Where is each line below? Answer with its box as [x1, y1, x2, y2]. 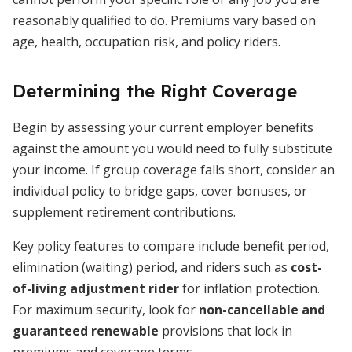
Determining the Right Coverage [13, 80, 297, 102]
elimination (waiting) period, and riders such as [13, 258, 291, 276]
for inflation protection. [179, 280, 320, 297]
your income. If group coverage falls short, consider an [13, 161, 335, 178]
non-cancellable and [199, 301, 325, 318]
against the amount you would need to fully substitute [13, 140, 332, 157]
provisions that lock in [159, 322, 292, 339]
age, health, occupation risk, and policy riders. [13, 33, 280, 50]
